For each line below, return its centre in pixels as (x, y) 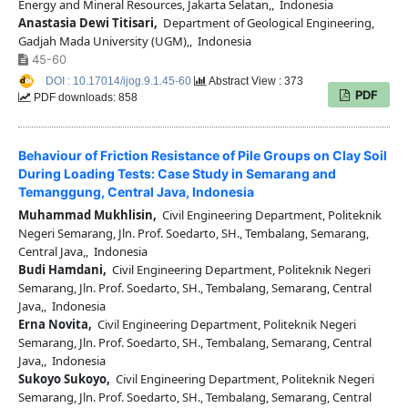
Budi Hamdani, (62, 270)
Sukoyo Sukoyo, (64, 379)
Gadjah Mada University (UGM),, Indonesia (134, 41)
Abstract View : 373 (255, 81)
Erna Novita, (55, 325)
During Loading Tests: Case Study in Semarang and (177, 174)
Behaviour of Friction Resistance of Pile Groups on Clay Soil (202, 156)
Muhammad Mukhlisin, (87, 215)
